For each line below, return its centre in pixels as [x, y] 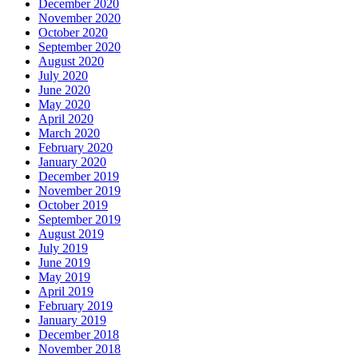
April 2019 [66, 291]
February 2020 [76, 147]
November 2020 [80, 18]
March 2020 [69, 133]
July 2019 [63, 248]
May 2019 [64, 276]
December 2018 [79, 334]
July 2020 [63, 75]
